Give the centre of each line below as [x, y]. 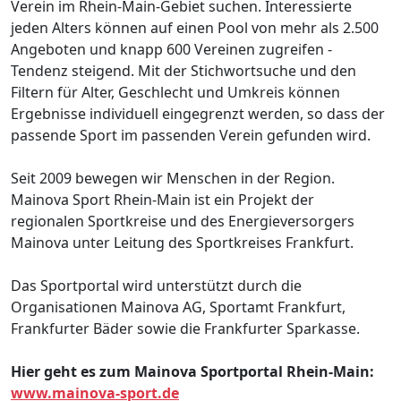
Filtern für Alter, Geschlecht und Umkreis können [175, 93]
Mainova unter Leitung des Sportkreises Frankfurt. [182, 243]
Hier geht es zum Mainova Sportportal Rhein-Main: [192, 372]
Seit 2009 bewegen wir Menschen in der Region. [173, 179]
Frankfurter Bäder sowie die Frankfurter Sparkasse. [185, 329]
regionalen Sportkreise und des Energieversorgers [183, 222]
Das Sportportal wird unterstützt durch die [156, 286]
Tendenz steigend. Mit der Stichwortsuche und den [183, 71]
